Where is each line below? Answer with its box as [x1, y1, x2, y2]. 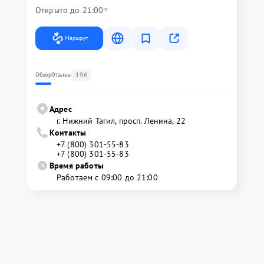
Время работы [49, 160, 104, 171]
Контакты [49, 127, 87, 138]
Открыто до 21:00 [35, 5, 104, 16]
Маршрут [65, 34, 88, 42]
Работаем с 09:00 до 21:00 [57, 172, 158, 183]
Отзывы [51, 71, 72, 79]
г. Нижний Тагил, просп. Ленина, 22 [57, 115, 186, 127]
